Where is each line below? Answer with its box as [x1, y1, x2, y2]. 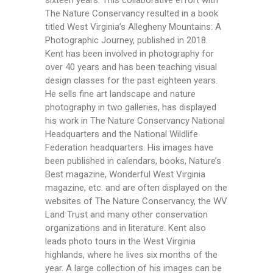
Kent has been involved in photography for [45, 48, 214, 60]
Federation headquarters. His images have [45, 142, 213, 154]
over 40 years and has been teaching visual [45, 62, 217, 73]
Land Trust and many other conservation [45, 209, 208, 221]
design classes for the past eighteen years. [45, 75, 218, 87]
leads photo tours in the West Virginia [45, 236, 196, 247]
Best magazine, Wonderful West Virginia [45, 169, 205, 180]
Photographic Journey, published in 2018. [45, 35, 208, 46]
